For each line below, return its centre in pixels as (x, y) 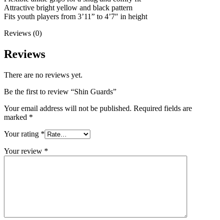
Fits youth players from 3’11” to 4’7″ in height (76, 16)
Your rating (22, 134)
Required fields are (163, 108)
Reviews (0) (23, 33)
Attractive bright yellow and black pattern (68, 7)
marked (16, 117)
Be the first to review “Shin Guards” (60, 91)
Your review (24, 151)
